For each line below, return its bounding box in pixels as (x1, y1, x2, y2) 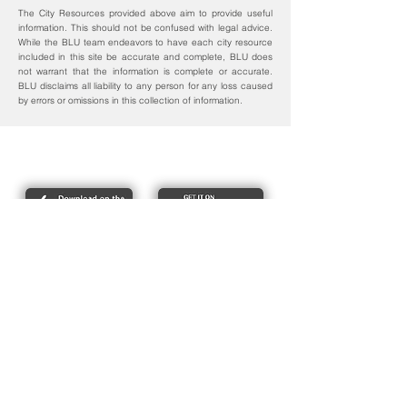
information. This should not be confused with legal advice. (18, 22, 273, 34)
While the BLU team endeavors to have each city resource (18, 36, 273, 48)
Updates (113, 381, 175, 399)
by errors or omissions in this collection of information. (18, 94, 243, 106)
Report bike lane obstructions (32, 149, 257, 170)
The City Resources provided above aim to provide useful (18, 7, 273, 19)
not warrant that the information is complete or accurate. (18, 65, 273, 77)
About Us (110, 279, 178, 297)
